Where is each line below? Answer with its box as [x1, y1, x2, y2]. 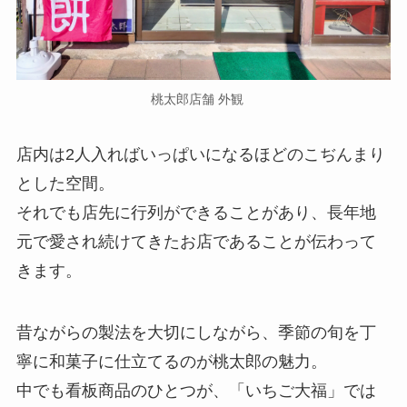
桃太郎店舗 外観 [151, 91, 256, 106]
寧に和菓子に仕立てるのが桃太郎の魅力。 [15, 352, 327, 372]
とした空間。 [15, 174, 114, 194]
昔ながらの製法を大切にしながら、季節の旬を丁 [15, 323, 376, 342]
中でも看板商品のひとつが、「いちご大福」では [15, 382, 376, 401]
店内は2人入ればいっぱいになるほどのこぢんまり [15, 145, 385, 164]
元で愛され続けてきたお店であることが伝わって [15, 233, 376, 252]
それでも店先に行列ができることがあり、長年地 [15, 203, 376, 223]
